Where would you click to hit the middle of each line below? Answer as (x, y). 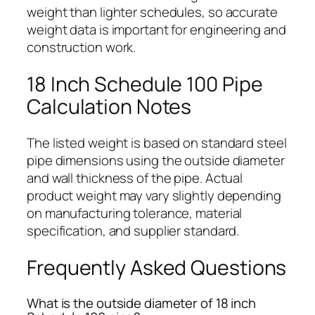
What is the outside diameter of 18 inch (142, 303)
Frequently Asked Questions (157, 267)
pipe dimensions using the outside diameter (156, 161)
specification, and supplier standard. (133, 231)
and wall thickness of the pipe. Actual (135, 178)
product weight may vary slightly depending (154, 196)
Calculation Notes (109, 106)
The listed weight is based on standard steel (157, 143)
